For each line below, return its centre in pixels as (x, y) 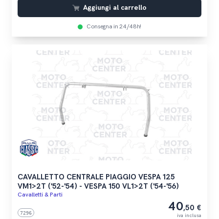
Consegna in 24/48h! (114, 26)
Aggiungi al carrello (115, 7)
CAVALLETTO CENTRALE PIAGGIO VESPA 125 (96, 177)
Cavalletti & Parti (40, 195)
